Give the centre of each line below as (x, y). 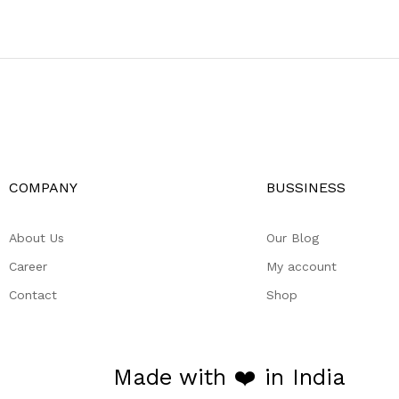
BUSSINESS (306, 187)
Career (28, 266)
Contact (33, 294)
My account (301, 266)
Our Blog (293, 237)
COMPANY (43, 187)
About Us (37, 237)
